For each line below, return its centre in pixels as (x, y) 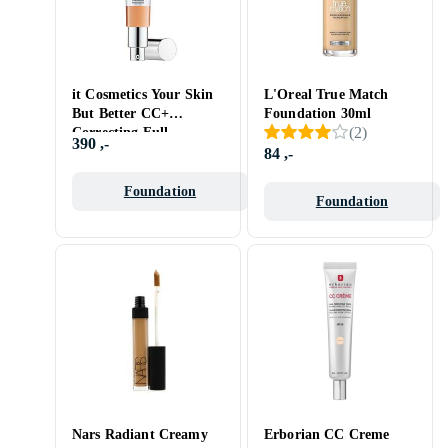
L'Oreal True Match (326, 94)
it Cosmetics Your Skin (143, 94)
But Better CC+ (120, 113)
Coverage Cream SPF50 (146, 151)
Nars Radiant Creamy (140, 434)
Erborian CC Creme (327, 434)
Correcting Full (120, 132)
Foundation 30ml (318, 113)
